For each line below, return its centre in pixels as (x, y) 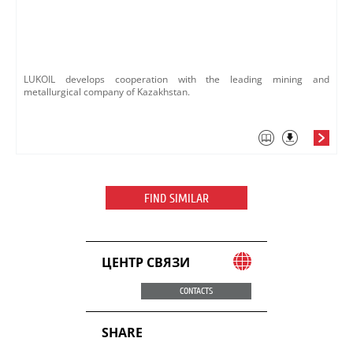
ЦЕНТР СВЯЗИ (146, 262)
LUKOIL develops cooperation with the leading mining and (176, 79)
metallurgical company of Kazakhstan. (107, 92)
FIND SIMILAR (176, 199)
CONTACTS (196, 291)
